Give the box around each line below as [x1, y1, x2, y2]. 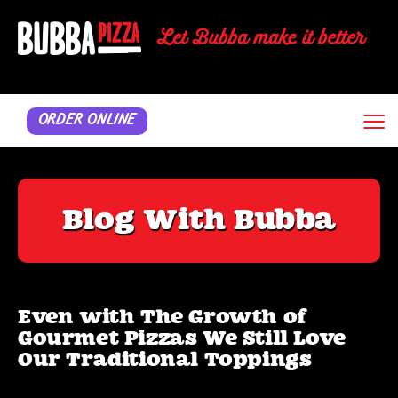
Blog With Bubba [62, 201, 336, 242]
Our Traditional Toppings [18, 346, 312, 375]
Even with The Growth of [18, 304, 306, 332]
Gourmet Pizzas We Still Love [18, 325, 346, 354]
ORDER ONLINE [37, 107, 136, 134]
